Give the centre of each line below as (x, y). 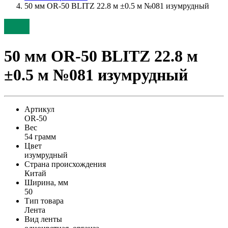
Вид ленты (43, 219)
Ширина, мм (46, 182)
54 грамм (40, 136)
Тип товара (44, 201)
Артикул (39, 109)
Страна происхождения (65, 164)
